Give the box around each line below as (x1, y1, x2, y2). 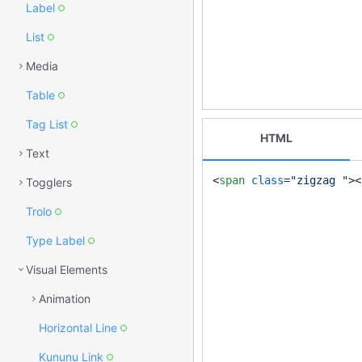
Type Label (26, 234, 85, 247)
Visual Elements (26, 263, 107, 276)
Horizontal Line (39, 321, 117, 335)
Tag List (26, 117, 68, 131)
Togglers (26, 175, 72, 189)
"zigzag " (290, 174, 348, 187)
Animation (39, 292, 90, 305)
